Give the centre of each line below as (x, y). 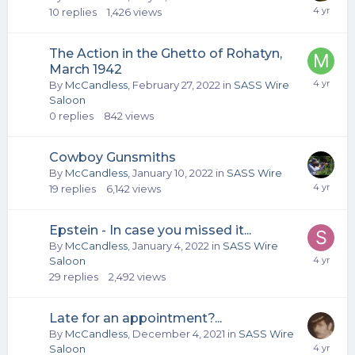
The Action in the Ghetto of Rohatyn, (166, 53)
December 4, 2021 (179, 333)
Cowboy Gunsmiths (113, 157)
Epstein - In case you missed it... (150, 230)
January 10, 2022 (173, 172)
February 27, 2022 (176, 84)
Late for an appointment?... (136, 318)
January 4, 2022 (171, 245)
